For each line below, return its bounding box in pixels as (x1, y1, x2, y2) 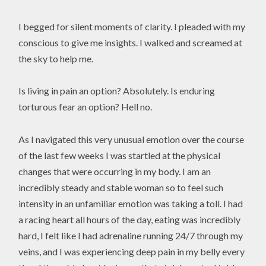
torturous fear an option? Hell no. (18, 101, 153, 113)
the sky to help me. (18, 53, 94, 65)
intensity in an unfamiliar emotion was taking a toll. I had (18, 197, 243, 209)
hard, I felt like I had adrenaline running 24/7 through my (18, 229, 243, 241)
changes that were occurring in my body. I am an (18, 165, 211, 177)
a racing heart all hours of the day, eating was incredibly (18, 213, 241, 225)
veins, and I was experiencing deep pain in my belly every (18, 245, 245, 257)
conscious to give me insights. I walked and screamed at (18, 37, 243, 49)
